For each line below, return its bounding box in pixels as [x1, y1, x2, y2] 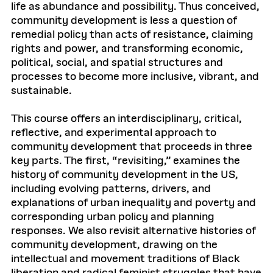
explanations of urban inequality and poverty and [11, 196, 256, 210]
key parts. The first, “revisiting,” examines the [11, 154, 240, 168]
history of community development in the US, [11, 168, 238, 182]
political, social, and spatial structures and [11, 55, 223, 70]
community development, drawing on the [11, 238, 218, 252]
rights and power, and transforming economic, [11, 41, 243, 56]
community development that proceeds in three [11, 140, 252, 154]
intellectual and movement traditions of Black [11, 252, 240, 266]
